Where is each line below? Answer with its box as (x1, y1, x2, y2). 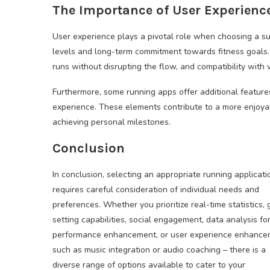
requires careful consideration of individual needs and (52, 184, 259, 195)
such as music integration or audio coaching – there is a (52, 244, 266, 256)
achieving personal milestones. (52, 116, 171, 128)
